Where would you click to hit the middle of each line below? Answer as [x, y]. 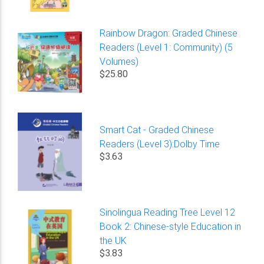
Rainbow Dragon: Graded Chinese [169, 33]
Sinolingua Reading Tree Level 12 [168, 212]
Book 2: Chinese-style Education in [171, 227]
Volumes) [119, 62]
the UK [113, 241]
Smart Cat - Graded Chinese [157, 130]
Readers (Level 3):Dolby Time [160, 144]
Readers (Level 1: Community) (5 [166, 47]
